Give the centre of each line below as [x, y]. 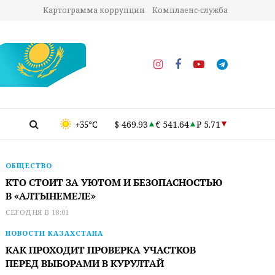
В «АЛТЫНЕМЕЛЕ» [51, 196]
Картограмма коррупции [94, 10]
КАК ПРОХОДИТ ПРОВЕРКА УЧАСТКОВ [101, 250]
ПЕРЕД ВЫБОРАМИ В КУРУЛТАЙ [85, 263]
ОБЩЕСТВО [29, 165]
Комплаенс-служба [190, 10]
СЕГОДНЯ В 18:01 [37, 212]
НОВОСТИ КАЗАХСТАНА [55, 233]
